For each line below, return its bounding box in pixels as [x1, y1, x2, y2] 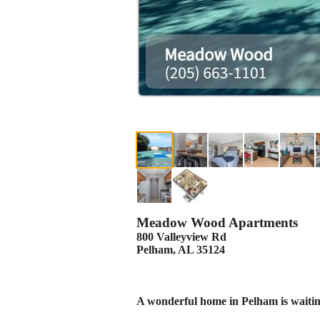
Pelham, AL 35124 [136, 243, 225, 256]
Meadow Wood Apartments [136, 214, 298, 230]
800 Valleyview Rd [136, 230, 226, 243]
